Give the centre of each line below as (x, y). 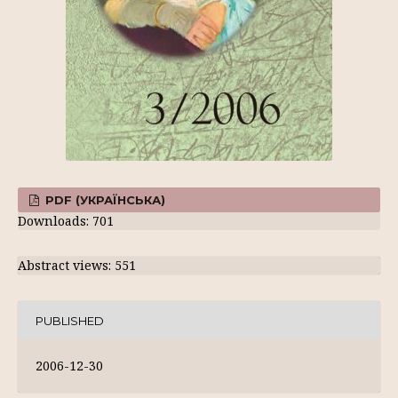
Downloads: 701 (66, 221)
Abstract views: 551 (77, 265)
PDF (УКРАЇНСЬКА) (104, 200)
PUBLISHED (70, 320)
